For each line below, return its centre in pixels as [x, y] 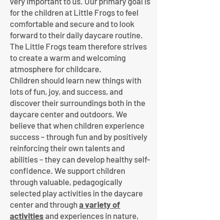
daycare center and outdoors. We [69, 114]
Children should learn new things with [76, 80]
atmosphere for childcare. [56, 69]
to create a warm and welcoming [68, 57]
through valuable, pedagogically [66, 181]
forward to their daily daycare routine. [76, 35]
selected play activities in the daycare [76, 193]
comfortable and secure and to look [72, 23]
